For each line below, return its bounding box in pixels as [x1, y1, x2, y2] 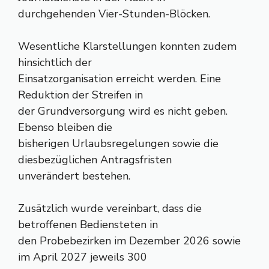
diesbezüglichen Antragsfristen [18, 153, 172, 167]
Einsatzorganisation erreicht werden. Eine [18, 71, 221, 86]
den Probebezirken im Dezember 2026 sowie [18, 234, 241, 248]
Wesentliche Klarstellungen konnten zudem [18, 39, 237, 53]
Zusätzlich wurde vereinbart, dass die [18, 201, 202, 216]
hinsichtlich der [18, 55, 92, 70]
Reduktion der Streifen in [18, 88, 143, 102]
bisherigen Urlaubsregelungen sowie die [18, 136, 219, 151]
